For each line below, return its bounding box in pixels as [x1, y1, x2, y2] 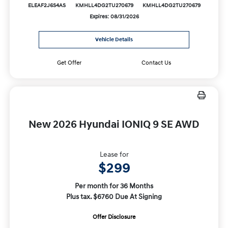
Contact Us [141, 59, 172, 67]
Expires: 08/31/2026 [89, 13, 139, 21]
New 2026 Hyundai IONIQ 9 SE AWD [28, 118, 199, 132]
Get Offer [56, 59, 81, 67]
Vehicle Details [95, 36, 133, 44]
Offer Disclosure [93, 213, 135, 221]
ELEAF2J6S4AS [28, 2, 66, 10]
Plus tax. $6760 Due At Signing [66, 192, 162, 202]
